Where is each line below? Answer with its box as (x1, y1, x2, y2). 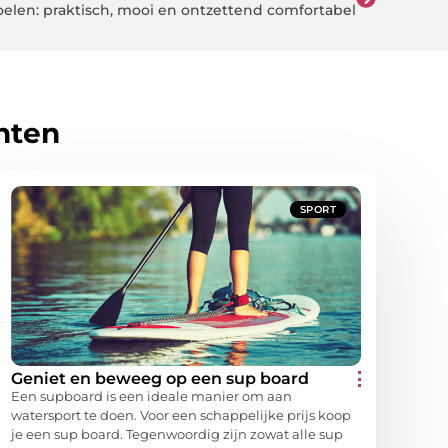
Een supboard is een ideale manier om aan (11, 387, 292, 404)
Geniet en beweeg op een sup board (11, 368, 309, 388)
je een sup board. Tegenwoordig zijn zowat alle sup (11, 425, 343, 442)
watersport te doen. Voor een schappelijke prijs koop (11, 406, 351, 423)
